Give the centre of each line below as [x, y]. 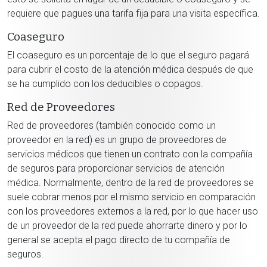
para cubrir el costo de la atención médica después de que [130, 69]
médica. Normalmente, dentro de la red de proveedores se [131, 183]
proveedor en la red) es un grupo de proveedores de [117, 140]
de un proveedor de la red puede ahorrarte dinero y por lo [127, 226]
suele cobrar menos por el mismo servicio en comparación [131, 197]
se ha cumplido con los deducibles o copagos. [105, 84]
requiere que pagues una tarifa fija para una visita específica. [133, 13]
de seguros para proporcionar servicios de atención [116, 168]
